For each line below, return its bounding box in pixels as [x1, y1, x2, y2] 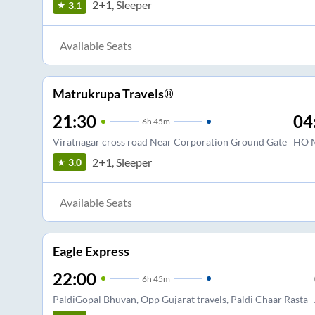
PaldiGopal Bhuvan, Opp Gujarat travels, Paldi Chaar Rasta [52, 292, 308, 305]
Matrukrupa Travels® [52, 86, 174, 102]
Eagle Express [52, 243, 129, 259]
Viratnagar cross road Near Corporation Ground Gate [52, 136, 287, 148]
